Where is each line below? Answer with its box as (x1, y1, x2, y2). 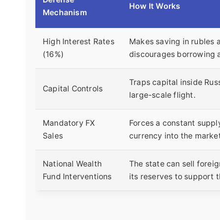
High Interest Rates (43, 37, 114, 47)
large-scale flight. (129, 90, 195, 100)
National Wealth (43, 159, 102, 169)
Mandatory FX (43, 118, 95, 128)
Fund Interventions (43, 172, 112, 182)
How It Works (129, 1, 181, 11)
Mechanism (43, 8, 87, 18)
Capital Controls (43, 84, 103, 94)
